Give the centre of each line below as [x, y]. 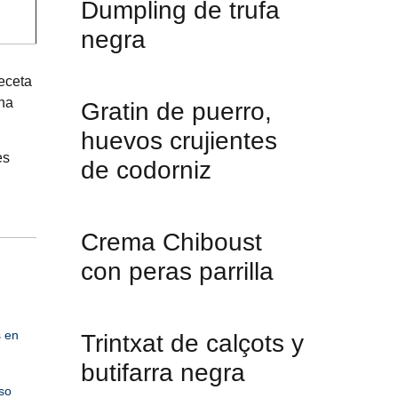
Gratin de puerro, [176, 111]
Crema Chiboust [171, 242]
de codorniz [146, 170]
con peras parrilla [177, 271]
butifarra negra [163, 373]
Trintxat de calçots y [192, 343]
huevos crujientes [179, 141]
